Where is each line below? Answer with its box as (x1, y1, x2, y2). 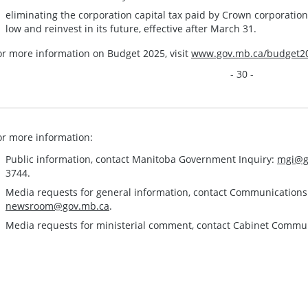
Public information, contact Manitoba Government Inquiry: (5, 152, 277, 166)
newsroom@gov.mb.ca (5, 199, 109, 212)
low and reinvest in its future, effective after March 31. (5, 21, 256, 35)
